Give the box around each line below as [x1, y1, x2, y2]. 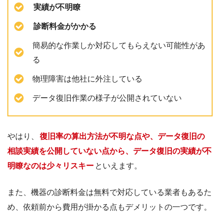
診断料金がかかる [33, 22, 97, 31]
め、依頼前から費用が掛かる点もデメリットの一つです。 [7, 202, 212, 211]
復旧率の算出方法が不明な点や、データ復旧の [40, 132, 205, 140]
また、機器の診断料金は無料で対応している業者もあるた [7, 188, 212, 196]
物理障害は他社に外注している [32, 75, 142, 83]
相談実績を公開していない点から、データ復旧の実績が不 [7, 146, 212, 155]
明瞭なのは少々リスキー [7, 161, 94, 170]
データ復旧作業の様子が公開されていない [32, 94, 182, 103]
